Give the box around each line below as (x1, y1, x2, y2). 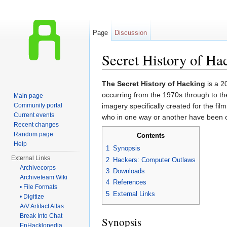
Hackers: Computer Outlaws (113, 156, 196, 164)
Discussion (115, 29, 147, 36)
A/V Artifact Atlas (20, 203, 64, 210)
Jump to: (102, 69, 132, 78)
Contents (137, 132, 165, 140)
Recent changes (14, 121, 59, 128)
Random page (14, 131, 54, 138)
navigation (132, 69, 165, 78)
